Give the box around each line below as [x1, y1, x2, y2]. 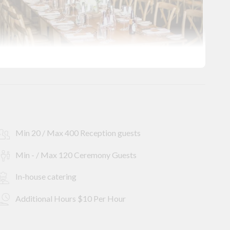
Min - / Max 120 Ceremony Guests [14, 149, 137, 160]
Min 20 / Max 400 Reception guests [14, 128, 141, 138]
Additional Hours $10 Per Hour [14, 193, 126, 203]
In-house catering [15, 171, 76, 182]
